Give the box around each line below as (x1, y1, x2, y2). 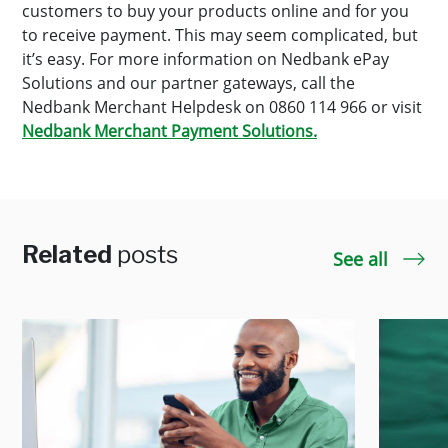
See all (333, 247, 393, 271)
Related (22, 240, 117, 269)
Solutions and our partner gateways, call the (22, 72, 355, 94)
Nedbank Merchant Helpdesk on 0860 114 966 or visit (22, 96, 422, 118)
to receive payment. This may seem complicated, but (22, 24, 418, 46)
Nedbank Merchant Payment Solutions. (22, 120, 317, 142)
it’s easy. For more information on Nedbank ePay (22, 48, 389, 70)
